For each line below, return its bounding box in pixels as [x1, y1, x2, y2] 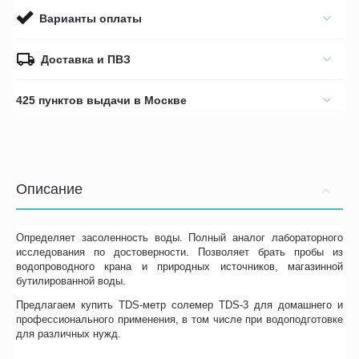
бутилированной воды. [16, 275, 127, 288]
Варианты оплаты [39, 12, 143, 26]
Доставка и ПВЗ [41, 53, 131, 67]
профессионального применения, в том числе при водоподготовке [16, 313, 343, 326]
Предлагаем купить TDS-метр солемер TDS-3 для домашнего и [16, 299, 343, 312]
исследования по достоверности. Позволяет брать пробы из [16, 246, 343, 259]
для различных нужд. [16, 328, 122, 341]
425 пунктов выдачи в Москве [16, 94, 188, 107]
